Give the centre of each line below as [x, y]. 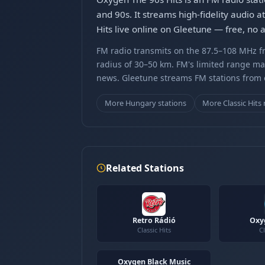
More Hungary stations [145, 103]
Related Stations [145, 168]
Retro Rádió [154, 220]
